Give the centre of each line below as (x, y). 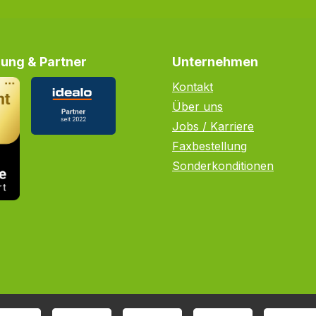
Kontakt (193, 87)
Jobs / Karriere (213, 126)
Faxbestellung (209, 146)
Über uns (197, 107)
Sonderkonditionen (223, 166)
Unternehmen (215, 62)
